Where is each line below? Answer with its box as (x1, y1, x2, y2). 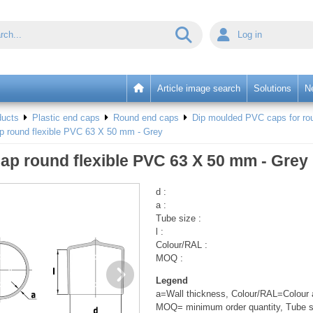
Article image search (157, 82, 240, 94)
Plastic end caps (31, 112, 100, 124)
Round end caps (112, 112, 179, 124)
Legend (156, 275, 189, 286)
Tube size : (156, 213, 202, 224)
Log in (238, 29, 268, 40)
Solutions (254, 82, 291, 94)
